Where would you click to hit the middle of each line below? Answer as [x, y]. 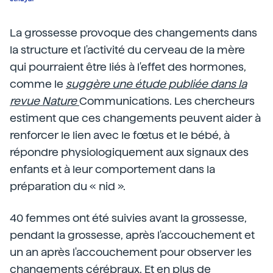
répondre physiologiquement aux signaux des [129, 152]
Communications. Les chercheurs [167, 101]
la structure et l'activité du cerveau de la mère [127, 50]
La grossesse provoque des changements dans [133, 33]
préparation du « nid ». [68, 186]
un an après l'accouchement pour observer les [131, 252]
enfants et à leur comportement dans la [112, 169]
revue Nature [43, 101]
